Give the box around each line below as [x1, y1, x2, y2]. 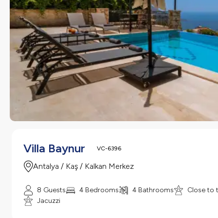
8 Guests [37, 186, 66, 195]
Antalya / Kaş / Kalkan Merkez [33, 162, 134, 171]
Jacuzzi [37, 197, 60, 205]
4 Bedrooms [79, 186, 119, 195]
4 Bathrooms [132, 186, 174, 195]
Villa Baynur [23, 141, 85, 155]
